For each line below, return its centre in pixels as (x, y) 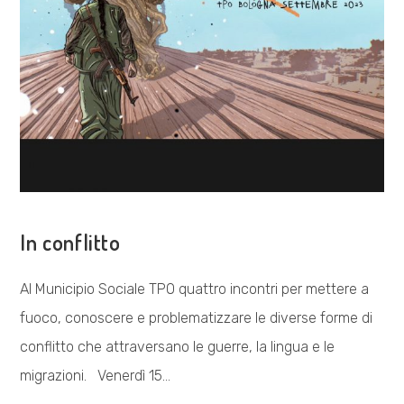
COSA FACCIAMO (69, 211)
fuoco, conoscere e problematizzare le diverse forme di (197, 317)
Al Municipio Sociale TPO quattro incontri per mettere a (195, 289)
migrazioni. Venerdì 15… (96, 375)
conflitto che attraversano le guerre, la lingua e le (178, 346)
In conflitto (70, 242)
